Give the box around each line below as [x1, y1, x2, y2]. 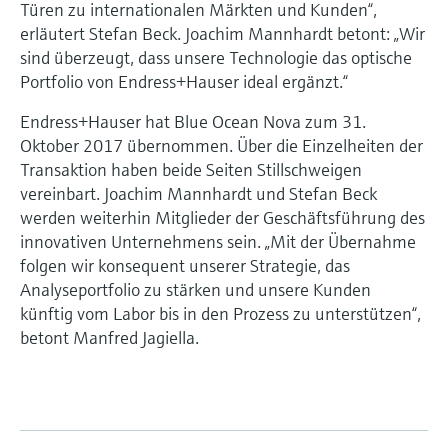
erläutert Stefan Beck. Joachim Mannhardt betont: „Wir [20, 21, 425, 45]
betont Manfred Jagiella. [20, 325, 199, 349]
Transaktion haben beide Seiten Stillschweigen [20, 157, 362, 181]
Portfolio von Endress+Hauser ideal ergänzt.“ [20, 69, 348, 93]
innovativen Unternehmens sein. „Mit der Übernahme [20, 229, 416, 253]
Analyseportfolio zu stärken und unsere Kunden [20, 277, 371, 301]
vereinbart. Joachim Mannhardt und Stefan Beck [20, 181, 377, 205]
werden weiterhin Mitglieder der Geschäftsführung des [20, 205, 425, 229]
